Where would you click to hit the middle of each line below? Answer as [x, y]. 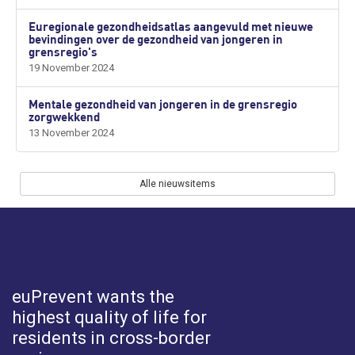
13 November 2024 [71, 132]
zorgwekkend [64, 116]
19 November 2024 [71, 67]
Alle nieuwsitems [177, 183]
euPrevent [54, 296]
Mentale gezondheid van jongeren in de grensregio [163, 103]
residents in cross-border [111, 338]
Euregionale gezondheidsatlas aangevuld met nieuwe [171, 26]
